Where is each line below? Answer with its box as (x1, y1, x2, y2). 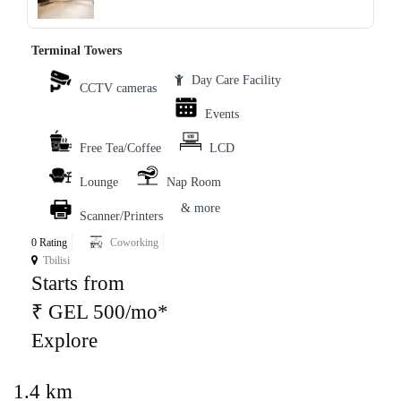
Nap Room (166, 175, 221, 190)
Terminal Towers (31, 44, 122, 58)
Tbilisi (43, 254, 70, 268)
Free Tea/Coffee (80, 141, 161, 156)
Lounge (80, 175, 118, 190)
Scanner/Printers (80, 209, 163, 224)
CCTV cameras (80, 81, 157, 96)
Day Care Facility (192, 73, 281, 88)
